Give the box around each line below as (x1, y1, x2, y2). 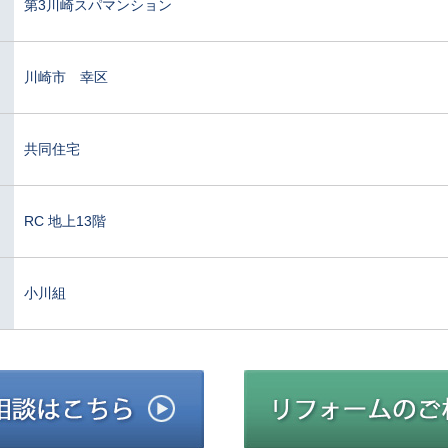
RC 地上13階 (24, 212, 106, 229)
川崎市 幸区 (24, 68, 108, 85)
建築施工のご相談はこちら (204, 371, 372, 388)
